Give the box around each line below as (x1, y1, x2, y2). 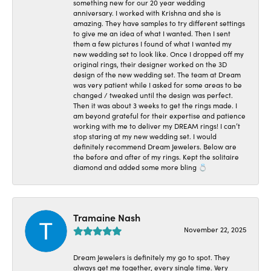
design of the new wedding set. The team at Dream (73, 69, 241, 79)
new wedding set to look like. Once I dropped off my (73, 48, 244, 59)
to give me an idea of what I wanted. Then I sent (73, 28, 230, 38)
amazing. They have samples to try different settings (73, 18, 245, 28)
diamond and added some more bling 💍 (73, 162, 207, 172)
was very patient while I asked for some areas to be (73, 79, 242, 90)
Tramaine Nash (73, 210, 140, 224)
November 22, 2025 (184, 224, 246, 234)
